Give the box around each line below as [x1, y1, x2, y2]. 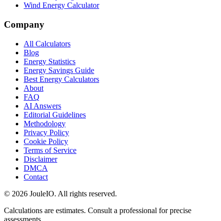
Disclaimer [24, 154, 57, 163]
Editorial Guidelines [24, 110, 86, 119]
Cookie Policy [24, 137, 68, 146]
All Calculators [24, 39, 71, 48]
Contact [24, 172, 48, 181]
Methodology [24, 119, 66, 128]
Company [4, 19, 44, 30]
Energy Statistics [24, 57, 75, 66]
